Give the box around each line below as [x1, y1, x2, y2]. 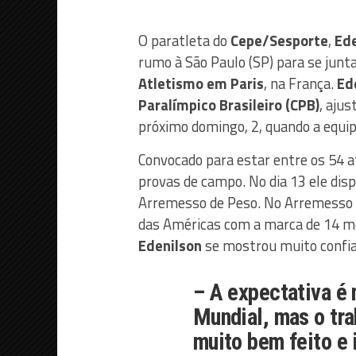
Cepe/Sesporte [230, 29, 328, 52]
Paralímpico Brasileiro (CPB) [138, 94, 319, 117]
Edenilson [138, 234, 202, 257]
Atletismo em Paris [138, 72, 264, 95]
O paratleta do [138, 29, 230, 52]
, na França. [264, 72, 337, 95]
